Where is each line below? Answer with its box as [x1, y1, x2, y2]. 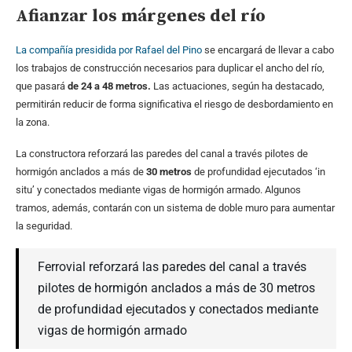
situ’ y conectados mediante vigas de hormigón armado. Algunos [16, 184, 301, 196]
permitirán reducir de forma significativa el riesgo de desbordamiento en [16, 98, 333, 111]
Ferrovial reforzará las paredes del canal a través [38, 259, 306, 275]
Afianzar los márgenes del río [16, 5, 266, 27]
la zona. [16, 116, 49, 129]
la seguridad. [16, 220, 72, 233]
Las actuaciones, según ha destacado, [151, 80, 324, 93]
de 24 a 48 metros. [68, 80, 151, 93]
